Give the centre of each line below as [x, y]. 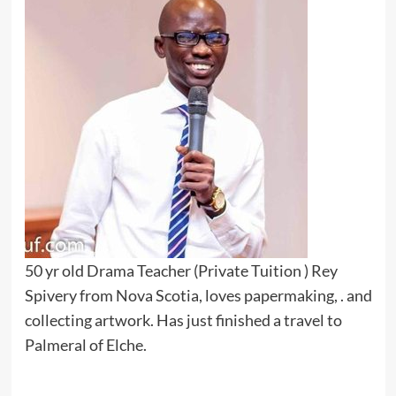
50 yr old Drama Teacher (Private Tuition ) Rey [181, 271]
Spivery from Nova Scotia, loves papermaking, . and [198, 296]
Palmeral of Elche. [85, 345]
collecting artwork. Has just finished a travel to [183, 320]
